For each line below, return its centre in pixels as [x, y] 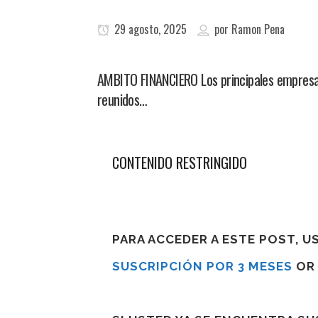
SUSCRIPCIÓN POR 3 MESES [202, 266]
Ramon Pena [258, 29]
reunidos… [122, 99]
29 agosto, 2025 [149, 29]
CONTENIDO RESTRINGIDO [180, 163]
